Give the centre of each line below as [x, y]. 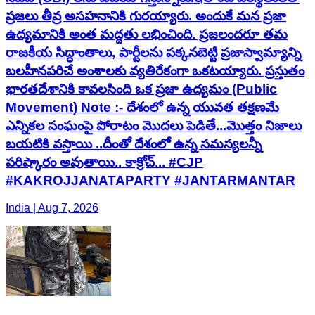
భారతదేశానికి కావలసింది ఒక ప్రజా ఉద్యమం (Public [141, 89]
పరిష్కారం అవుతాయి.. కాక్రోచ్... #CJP [104, 162]
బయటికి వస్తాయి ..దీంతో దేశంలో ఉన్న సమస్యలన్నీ [134, 143]
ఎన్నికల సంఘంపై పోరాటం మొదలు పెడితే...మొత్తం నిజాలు [154, 125]
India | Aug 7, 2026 [52, 207]
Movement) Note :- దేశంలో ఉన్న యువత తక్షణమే [142, 107]
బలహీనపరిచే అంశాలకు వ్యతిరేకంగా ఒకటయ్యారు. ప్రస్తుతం [155, 70]
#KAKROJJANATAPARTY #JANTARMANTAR [150, 180]
